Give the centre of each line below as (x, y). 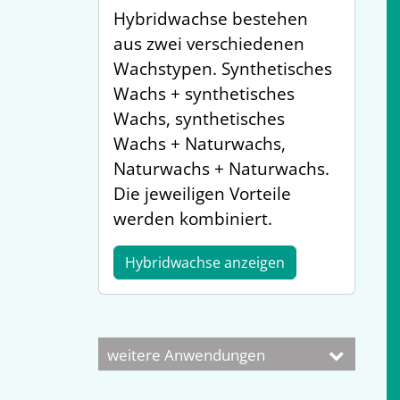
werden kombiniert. (192, 219)
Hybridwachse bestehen (210, 19)
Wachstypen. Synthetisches (222, 69)
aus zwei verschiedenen (208, 44)
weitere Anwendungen (186, 355)
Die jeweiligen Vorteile (202, 194)
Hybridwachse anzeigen (204, 263)
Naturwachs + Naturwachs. (221, 169)
